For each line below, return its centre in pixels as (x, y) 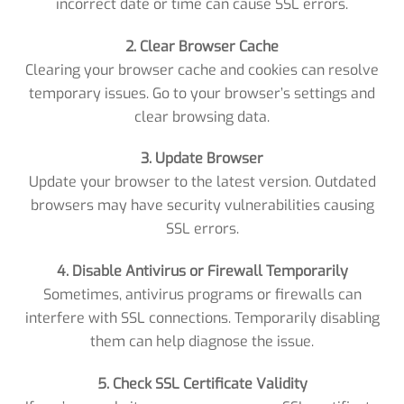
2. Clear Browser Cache (202, 46)
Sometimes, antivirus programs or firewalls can (202, 295)
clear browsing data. (202, 116)
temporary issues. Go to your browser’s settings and (202, 93)
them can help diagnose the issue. (202, 342)
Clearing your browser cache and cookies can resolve (202, 69)
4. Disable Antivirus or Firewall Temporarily (202, 271)
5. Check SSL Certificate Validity (202, 384)
